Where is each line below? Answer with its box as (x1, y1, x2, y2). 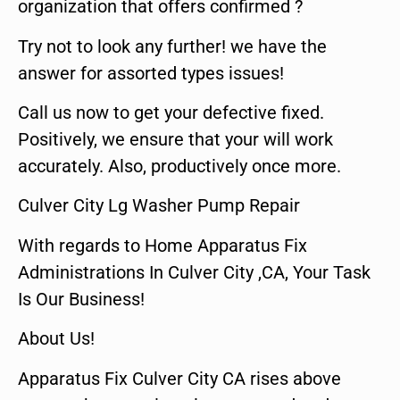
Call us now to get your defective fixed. (18, 101, 324, 123)
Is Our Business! (18, 287, 145, 310)
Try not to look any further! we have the (18, 35, 327, 57)
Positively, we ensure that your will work (18, 128, 333, 150)
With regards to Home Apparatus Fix (18, 234, 307, 256)
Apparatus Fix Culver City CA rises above (18, 367, 341, 389)
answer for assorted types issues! (18, 62, 284, 84)
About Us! (18, 328, 95, 350)
